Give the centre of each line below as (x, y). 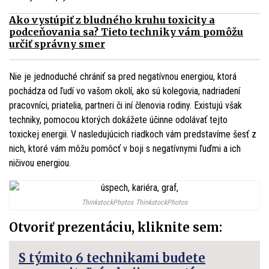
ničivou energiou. (40, 163)
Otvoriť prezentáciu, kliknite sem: (116, 227)
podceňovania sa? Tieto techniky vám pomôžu (126, 32)
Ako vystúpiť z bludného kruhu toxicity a (112, 20)
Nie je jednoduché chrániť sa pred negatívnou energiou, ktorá (123, 76)
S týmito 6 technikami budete (112, 258)
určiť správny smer (57, 44)
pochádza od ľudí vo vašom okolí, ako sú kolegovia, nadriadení (125, 91)
